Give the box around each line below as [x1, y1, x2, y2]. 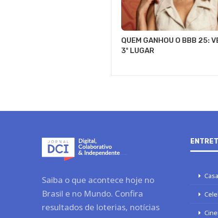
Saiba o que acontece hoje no [42, 166, 154, 178]
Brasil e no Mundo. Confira [42, 180, 143, 191]
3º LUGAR [121, 38, 154, 47]
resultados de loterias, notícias [42, 193, 160, 205]
